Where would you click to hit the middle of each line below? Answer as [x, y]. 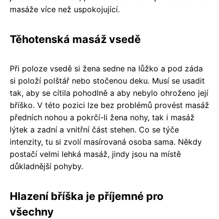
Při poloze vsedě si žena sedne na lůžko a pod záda [106, 69]
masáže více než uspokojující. [65, 10]
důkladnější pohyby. [46, 166]
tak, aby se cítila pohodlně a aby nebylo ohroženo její [109, 93]
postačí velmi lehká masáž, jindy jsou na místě [95, 154]
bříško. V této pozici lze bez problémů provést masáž [109, 105]
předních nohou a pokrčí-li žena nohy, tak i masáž [102, 118]
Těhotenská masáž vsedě [75, 39]
